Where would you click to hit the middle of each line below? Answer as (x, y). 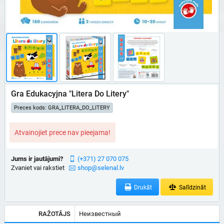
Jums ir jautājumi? (37, 159)
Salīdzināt (192, 188)
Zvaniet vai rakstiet (38, 168)
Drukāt (142, 188)
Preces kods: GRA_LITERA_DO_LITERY (62, 108)
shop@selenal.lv (100, 168)
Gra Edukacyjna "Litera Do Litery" (70, 94)
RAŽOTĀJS (54, 214)
